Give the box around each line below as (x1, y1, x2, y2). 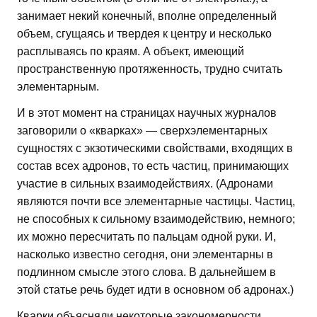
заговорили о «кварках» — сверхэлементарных (17, 124, 267, 137)
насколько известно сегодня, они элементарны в (17, 248, 273, 260)
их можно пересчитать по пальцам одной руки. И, (17, 230, 276, 243)
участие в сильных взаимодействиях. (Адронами (17, 177, 273, 190)
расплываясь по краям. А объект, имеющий (17, 45, 244, 57)
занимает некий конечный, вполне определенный (17, 9, 277, 22)
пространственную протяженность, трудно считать (17, 62, 282, 75)
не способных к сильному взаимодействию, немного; (17, 212, 295, 225)
